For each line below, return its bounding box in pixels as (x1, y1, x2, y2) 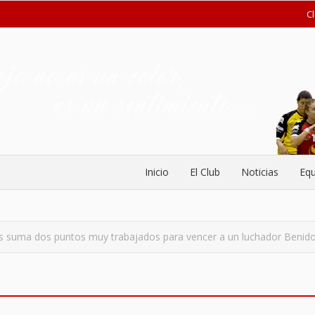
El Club (190, 165, 220, 179)
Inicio (145, 165, 169, 179)
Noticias (241, 165, 278, 179)
